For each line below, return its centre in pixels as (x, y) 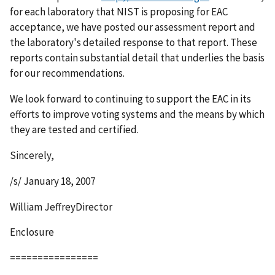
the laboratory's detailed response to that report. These (134, 42)
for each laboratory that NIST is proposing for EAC (119, 11)
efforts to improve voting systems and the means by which (137, 114)
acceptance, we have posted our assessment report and (133, 27)
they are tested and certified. (74, 129)
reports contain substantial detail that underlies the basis (137, 57)
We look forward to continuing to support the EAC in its (130, 99)
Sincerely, (32, 155)
